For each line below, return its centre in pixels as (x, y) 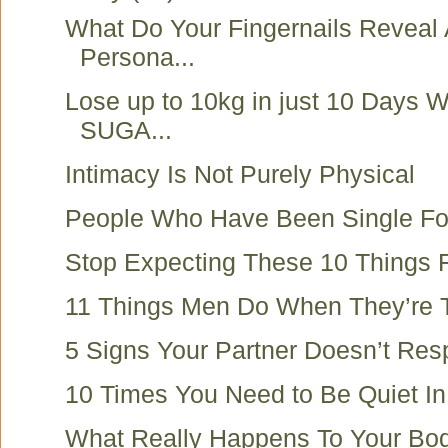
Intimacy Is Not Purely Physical (240, 174)
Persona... (137, 57)
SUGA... (126, 130)
